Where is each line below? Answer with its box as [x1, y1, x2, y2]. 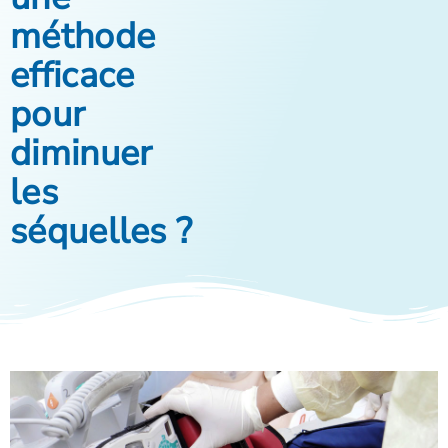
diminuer [10, 129, 153, 179]
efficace [10, 51, 135, 101]
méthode [10, 12, 156, 62]
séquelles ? [10, 207, 193, 257]
